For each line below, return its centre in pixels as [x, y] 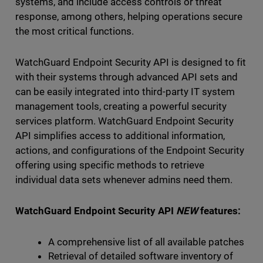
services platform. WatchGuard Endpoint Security [124, 121]
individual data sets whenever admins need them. [124, 180]
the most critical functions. [74, 31]
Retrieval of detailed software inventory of [141, 256]
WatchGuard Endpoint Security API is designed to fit [131, 62]
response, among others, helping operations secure [129, 16]
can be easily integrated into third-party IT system [125, 92]
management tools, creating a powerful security [121, 106]
